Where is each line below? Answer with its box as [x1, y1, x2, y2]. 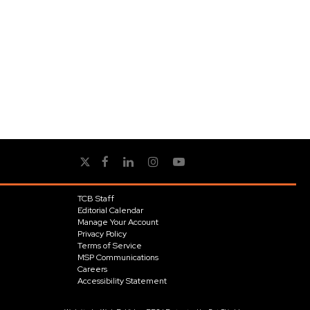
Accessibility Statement [77, 275, 167, 286]
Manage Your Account [77, 217, 158, 228]
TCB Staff [77, 193, 114, 204]
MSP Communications [77, 252, 158, 263]
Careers [77, 264, 107, 275]
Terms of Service [77, 240, 142, 251]
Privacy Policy [77, 228, 127, 239]
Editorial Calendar [77, 205, 143, 216]
